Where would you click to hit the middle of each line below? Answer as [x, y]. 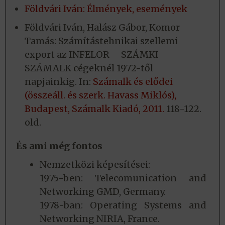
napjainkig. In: [59, 82]
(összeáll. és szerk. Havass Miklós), [100, 95]
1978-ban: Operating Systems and [123, 205]
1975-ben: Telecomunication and [123, 178]
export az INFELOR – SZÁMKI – [96, 55]
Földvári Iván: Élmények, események [106, 9]
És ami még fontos [59, 146]
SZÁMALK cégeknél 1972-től [89, 68]
